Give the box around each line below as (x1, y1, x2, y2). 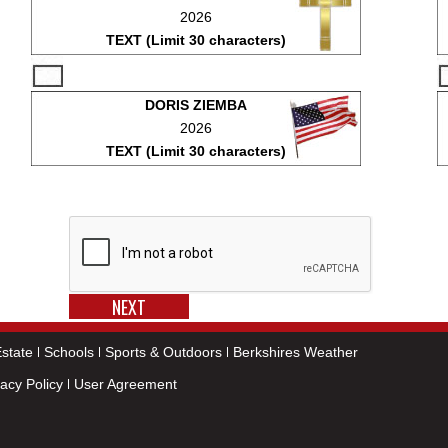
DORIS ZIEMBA (144, 97, 247, 113)
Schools (44, 344, 94, 360)
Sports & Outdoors (105, 344, 222, 360)
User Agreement (74, 376, 177, 392)
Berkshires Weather (233, 344, 358, 360)
